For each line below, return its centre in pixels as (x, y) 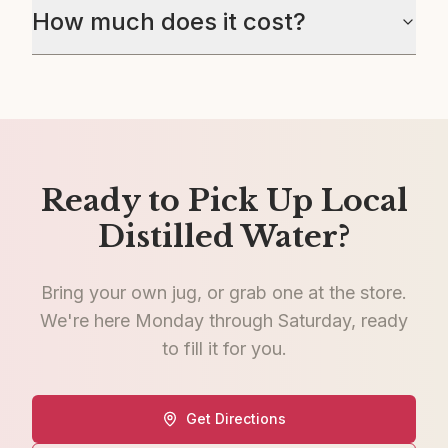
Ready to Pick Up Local (224, 200)
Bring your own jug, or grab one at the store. (224, 292)
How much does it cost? (169, 21)
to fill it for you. (224, 348)
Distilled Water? (224, 236)
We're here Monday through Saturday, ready (224, 320)
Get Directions (236, 418)
